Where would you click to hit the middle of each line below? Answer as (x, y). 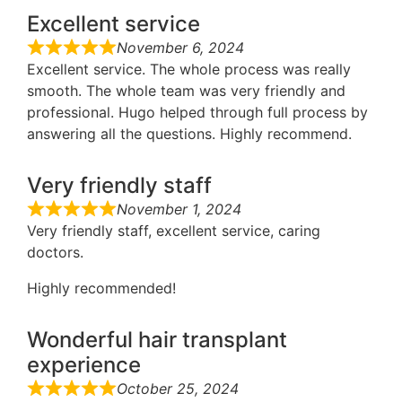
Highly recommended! (101, 288)
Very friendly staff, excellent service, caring (174, 231)
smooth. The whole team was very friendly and (186, 91)
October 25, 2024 (178, 389)
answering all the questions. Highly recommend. (189, 134)
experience (84, 365)
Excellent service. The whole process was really (189, 70)
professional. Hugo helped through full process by (197, 113)
